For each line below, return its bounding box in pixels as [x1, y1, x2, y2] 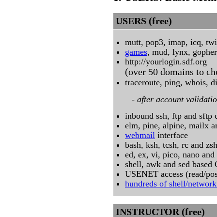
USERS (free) [116, 15, 172, 27]
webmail [125, 130, 155, 140]
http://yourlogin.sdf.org [125, 57, 207, 67]
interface [155, 130, 188, 140]
